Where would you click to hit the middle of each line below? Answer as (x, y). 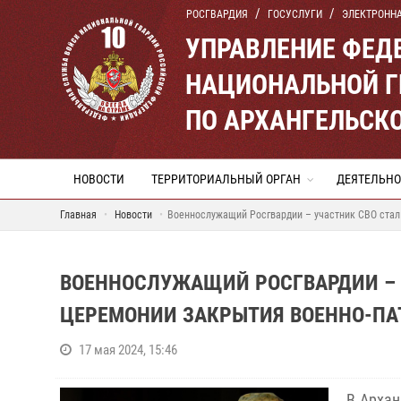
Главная (78, 215)
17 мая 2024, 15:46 (128, 350)
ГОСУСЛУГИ (295, 14)
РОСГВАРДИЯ (217, 14)
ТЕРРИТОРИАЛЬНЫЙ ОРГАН (226, 179)
